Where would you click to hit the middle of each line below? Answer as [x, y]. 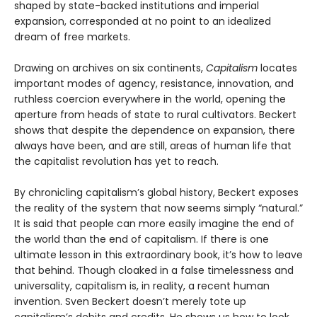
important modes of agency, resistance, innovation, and [154, 84]
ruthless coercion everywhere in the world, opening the [150, 99]
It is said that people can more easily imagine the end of [154, 224]
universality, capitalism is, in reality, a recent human [142, 286]
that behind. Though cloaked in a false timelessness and [154, 271]
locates [277, 68]
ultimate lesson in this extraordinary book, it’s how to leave [158, 255]
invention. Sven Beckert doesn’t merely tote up [130, 302]
